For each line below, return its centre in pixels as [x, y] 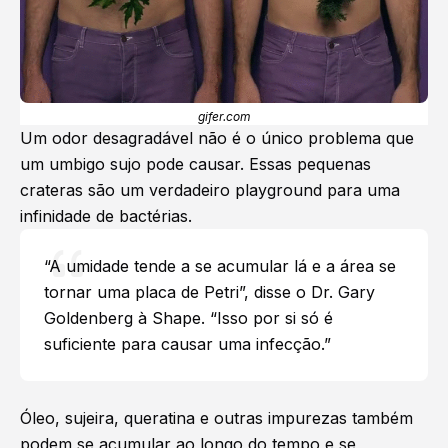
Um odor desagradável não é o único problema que [217, 138]
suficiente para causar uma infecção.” [187, 344]
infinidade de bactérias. [106, 216]
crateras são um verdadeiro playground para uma [210, 190]
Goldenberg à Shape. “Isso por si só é [188, 318]
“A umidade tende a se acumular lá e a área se [220, 266]
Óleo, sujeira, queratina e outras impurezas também [216, 418]
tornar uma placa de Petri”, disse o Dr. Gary [209, 292]
